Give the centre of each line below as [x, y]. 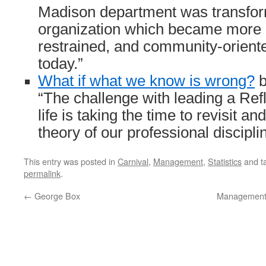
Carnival [133, 161]
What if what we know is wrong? [146, 81]
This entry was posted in [71, 161]
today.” [61, 64]
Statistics [225, 161]
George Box [56, 196]
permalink [42, 173]
